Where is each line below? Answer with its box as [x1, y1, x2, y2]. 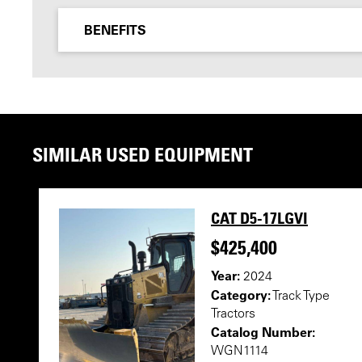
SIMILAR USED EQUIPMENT [32, 142, 253, 166]
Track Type [271, 290, 330, 303]
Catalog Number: [211, 324, 315, 340]
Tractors [211, 308, 255, 321]
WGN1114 [211, 345, 268, 358]
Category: [211, 287, 271, 303]
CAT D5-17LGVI [211, 208, 308, 228]
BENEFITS [84, 22, 146, 38]
